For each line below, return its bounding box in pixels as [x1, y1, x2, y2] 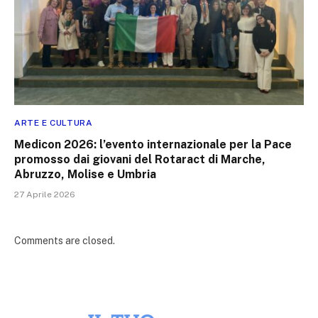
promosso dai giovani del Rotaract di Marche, [14, 152, 265, 166]
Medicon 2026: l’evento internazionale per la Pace [14, 137, 292, 151]
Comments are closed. [14, 234, 115, 246]
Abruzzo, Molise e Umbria [14, 167, 156, 181]
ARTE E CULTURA [14, 117, 93, 128]
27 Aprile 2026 [14, 189, 75, 199]
